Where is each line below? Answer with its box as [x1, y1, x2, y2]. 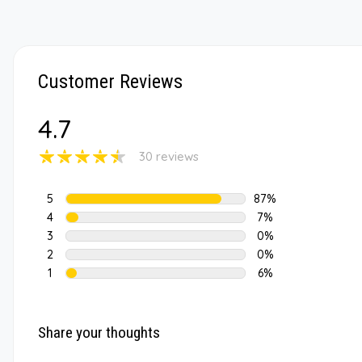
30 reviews [139, 148, 199, 164]
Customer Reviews [38, 69, 183, 93]
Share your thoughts [38, 322, 160, 342]
